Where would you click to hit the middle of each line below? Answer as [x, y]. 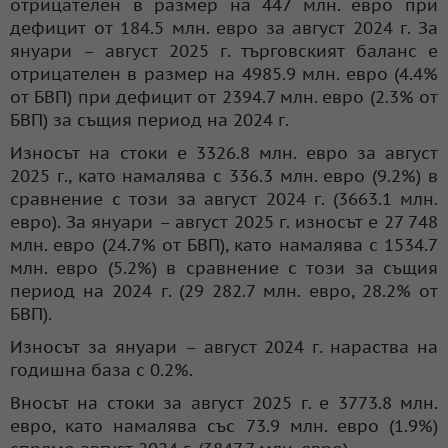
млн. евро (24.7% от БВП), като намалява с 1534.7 [224, 244]
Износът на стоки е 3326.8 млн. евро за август [224, 152]
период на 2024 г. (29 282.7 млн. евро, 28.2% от [224, 290]
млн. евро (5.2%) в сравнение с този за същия [224, 267]
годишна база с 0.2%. [101, 369]
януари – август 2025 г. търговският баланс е [224, 50]
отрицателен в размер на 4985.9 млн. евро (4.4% [224, 73]
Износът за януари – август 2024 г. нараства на [224, 346]
